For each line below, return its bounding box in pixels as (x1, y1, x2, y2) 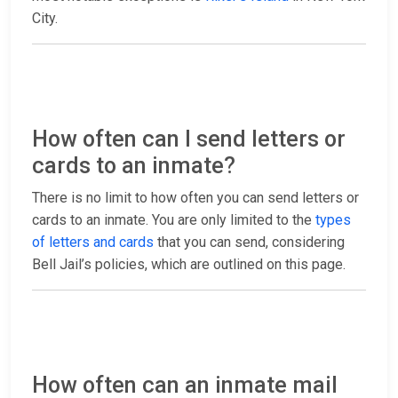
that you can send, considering (154, 234, 345, 251)
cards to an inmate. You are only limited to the (32, 211, 315, 229)
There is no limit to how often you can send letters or (32, 189, 359, 207)
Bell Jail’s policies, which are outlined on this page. (32, 256, 346, 274)
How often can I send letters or (32, 126, 346, 153)
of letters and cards (32, 234, 154, 251)
